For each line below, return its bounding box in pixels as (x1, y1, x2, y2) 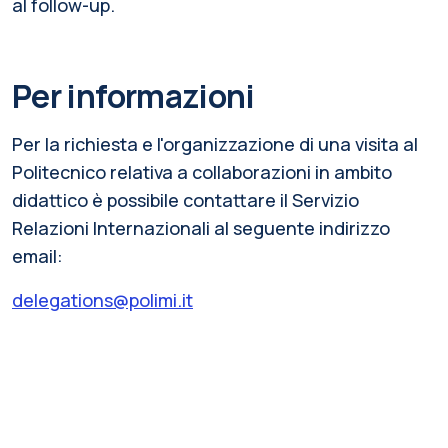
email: (12, 243, 63, 268)
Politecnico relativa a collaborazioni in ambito (12, 159, 392, 184)
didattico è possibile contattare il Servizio (12, 187, 359, 212)
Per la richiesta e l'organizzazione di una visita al (12, 131, 418, 156)
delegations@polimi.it (12, 287, 193, 312)
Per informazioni (12, 73, 255, 118)
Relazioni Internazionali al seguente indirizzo (12, 215, 390, 240)
